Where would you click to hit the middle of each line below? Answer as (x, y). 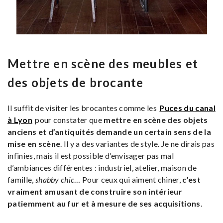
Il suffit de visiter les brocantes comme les (83, 108)
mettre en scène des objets (155, 120)
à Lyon (20, 120)
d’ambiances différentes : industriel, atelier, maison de (102, 168)
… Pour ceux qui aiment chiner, (128, 180)
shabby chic (55, 180)
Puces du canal (187, 108)
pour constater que (68, 120)
